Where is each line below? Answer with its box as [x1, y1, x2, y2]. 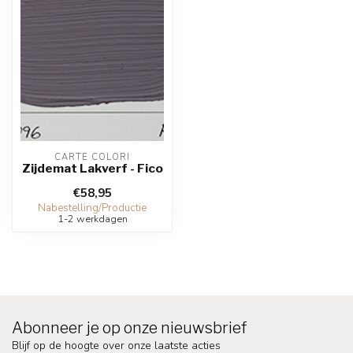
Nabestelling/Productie [38, 201, 147, 215]
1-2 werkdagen [57, 212, 128, 225]
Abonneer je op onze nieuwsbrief [12, 318, 247, 337]
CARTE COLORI [54, 151, 130, 163]
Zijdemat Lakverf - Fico [21, 161, 163, 176]
